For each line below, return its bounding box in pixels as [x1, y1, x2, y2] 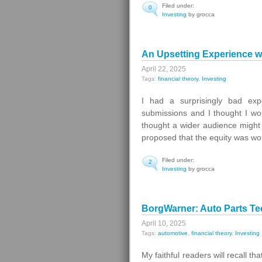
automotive [158, 230, 188, 236]
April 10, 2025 [142, 219, 186, 227]
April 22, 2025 [142, 65, 186, 73]
